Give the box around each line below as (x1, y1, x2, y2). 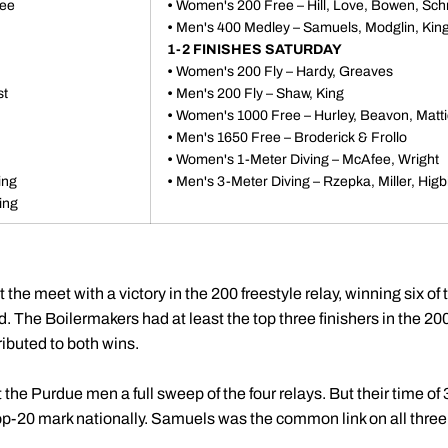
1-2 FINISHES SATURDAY (167, 42, 342, 57)
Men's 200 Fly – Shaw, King (176, 86, 344, 101)
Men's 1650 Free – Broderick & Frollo (176, 130, 407, 145)
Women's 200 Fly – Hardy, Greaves (176, 64, 393, 79)
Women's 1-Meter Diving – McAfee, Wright (176, 152, 439, 167)
